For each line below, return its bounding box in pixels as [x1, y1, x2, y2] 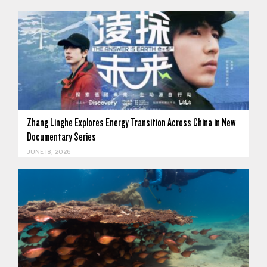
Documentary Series [27, 131, 96, 144]
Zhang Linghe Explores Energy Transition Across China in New [27, 116, 235, 129]
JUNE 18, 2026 [27, 148, 70, 156]
